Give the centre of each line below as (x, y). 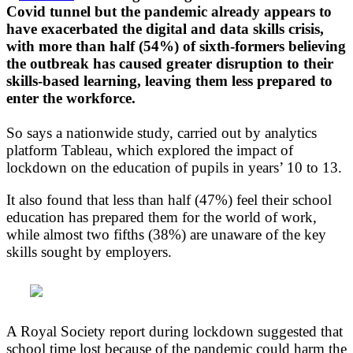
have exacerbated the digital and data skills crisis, (165, 28)
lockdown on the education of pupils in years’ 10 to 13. (174, 167)
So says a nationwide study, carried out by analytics (162, 132)
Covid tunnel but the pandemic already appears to (169, 11)
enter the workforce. (71, 98)
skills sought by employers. (89, 251)
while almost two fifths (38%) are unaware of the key (166, 234)
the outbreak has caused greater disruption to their (170, 63)
